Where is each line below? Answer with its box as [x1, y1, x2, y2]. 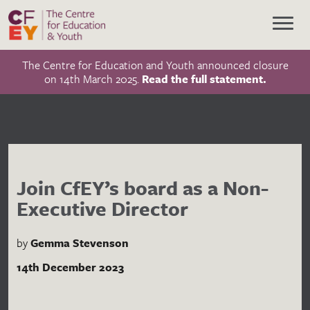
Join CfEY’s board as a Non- [17, 174, 268, 201]
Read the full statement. [141, 71, 266, 87]
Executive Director [17, 194, 188, 222]
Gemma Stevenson [30, 235, 129, 251]
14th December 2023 [17, 259, 124, 275]
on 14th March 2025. [44, 71, 142, 87]
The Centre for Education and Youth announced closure [21, 57, 289, 73]
